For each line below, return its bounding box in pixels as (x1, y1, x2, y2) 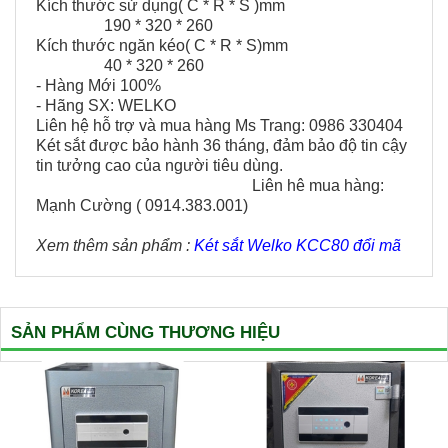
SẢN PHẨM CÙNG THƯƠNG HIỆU (11, 323, 280, 343)
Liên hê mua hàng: (36, 177, 384, 195)
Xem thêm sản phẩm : (36, 237, 194, 255)
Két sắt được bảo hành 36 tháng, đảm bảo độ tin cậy (36, 137, 407, 155)
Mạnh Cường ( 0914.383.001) (36, 197, 248, 215)
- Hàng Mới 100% (36, 77, 161, 95)
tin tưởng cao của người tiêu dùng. (36, 157, 407, 175)
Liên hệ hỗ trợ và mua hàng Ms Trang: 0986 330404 (36, 117, 403, 135)
